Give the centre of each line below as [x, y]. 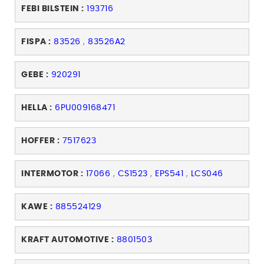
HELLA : [37, 108]
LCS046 [207, 174]
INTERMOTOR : [52, 174]
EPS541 [169, 174]
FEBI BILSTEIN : [53, 9]
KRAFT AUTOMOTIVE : [67, 240]
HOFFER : [40, 141]
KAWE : [37, 207]
